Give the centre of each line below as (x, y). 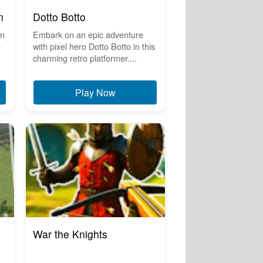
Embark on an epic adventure (88, 35)
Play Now (95, 93)
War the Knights (70, 234)
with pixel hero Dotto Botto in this (94, 46)
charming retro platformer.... (85, 58)
